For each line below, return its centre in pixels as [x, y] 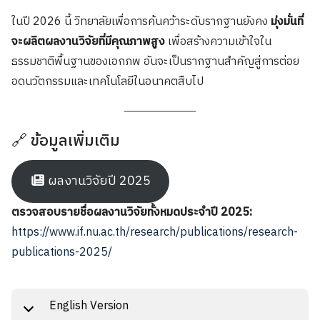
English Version [89, 306]
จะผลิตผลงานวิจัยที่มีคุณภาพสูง [88, 41]
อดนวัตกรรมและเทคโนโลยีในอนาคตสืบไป [107, 81]
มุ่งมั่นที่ [287, 21]
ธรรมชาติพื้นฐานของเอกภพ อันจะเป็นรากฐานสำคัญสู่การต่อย [155, 61]
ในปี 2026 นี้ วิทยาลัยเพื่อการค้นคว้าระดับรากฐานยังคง [141, 21]
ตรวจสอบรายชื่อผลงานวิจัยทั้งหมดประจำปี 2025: [132, 212]
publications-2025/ [62, 252]
